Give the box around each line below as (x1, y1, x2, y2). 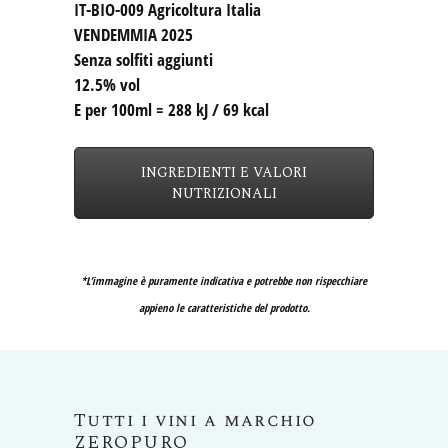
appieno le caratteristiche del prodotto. (138, 300, 310, 316)
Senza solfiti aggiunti (74, 48, 213, 72)
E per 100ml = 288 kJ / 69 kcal (74, 98, 269, 122)
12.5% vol (74, 73, 140, 97)
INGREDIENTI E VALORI (141, 162, 307, 184)
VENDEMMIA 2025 (74, 23, 193, 47)
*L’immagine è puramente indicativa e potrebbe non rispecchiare (81, 273, 367, 289)
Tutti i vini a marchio (74, 407, 317, 435)
